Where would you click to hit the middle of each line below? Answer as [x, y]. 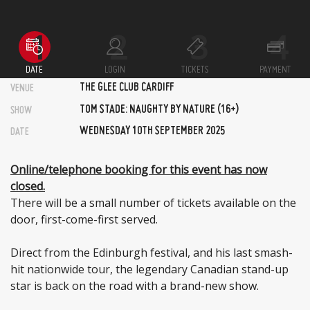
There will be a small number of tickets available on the [153, 202]
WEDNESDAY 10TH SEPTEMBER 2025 [152, 132]
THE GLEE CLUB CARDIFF [127, 88]
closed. [28, 186]
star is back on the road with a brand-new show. [135, 285]
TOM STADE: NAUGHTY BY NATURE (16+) [159, 110]
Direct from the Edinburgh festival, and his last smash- [152, 252]
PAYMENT [276, 70]
